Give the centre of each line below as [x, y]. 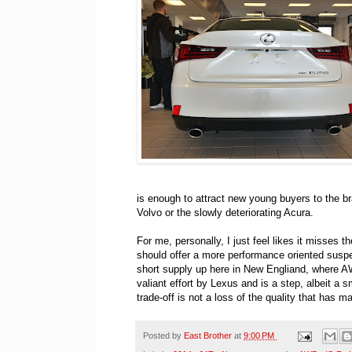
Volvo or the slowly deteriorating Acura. [225, 213]
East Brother [209, 336]
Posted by [163, 336]
